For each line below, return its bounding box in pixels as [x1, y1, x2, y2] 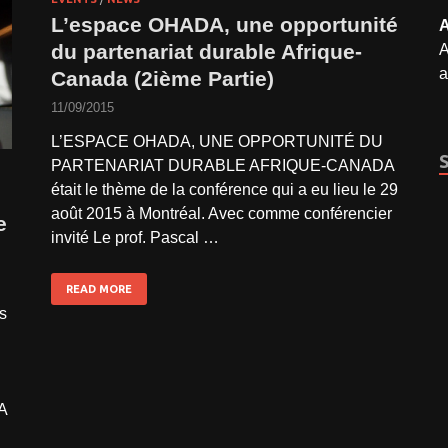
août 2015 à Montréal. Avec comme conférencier [51, 205, 392, 223]
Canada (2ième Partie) [51, 67, 274, 91]
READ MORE [66, 283, 132, 296]
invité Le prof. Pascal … [51, 229, 219, 247]
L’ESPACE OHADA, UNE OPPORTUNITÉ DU [51, 133, 383, 151]
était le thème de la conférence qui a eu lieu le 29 [51, 181, 398, 199]
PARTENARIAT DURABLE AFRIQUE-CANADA [51, 157, 394, 175]
